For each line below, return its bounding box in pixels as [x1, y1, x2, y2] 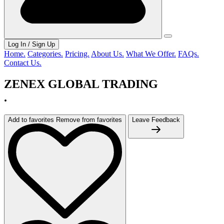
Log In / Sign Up [8, 40, 55, 48]
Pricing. [65, 49, 89, 58]
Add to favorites [8, 115, 54, 123]
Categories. [27, 49, 63, 58]
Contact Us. [4, 58, 41, 67]
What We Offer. [126, 49, 176, 58]
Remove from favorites [56, 115, 122, 123]
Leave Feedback [132, 115, 180, 123]
